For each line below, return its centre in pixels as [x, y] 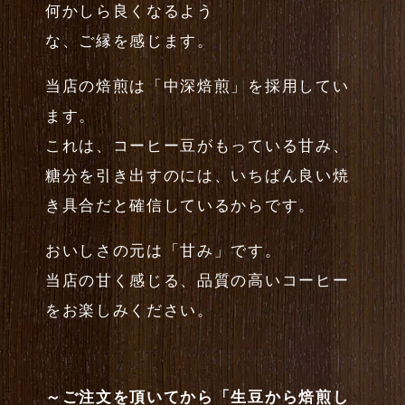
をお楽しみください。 [130, 310]
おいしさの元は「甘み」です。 [164, 250]
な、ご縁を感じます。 [130, 42]
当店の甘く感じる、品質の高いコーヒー [198, 280]
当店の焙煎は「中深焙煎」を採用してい [198, 86]
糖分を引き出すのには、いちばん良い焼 [198, 175]
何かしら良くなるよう [130, 12]
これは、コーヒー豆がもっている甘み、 [198, 146]
